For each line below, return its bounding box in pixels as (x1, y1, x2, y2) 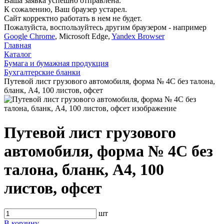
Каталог (4, 50, 31, 58)
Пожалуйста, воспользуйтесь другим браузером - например (4, 23, 206, 31)
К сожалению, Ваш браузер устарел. (4, 5, 127, 13)
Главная (4, 41, 31, 49)
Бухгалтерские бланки (4, 68, 80, 76)
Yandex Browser (111, 32, 164, 40)
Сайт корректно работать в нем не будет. (4, 14, 142, 22)
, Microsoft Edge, (55, 32, 111, 40)
